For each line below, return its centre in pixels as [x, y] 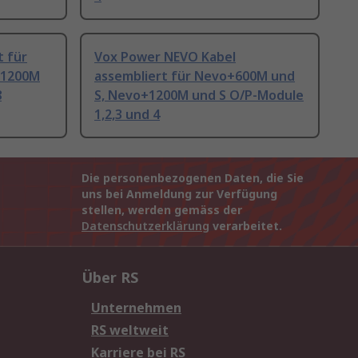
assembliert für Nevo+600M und [195, 76]
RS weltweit [130, 330]
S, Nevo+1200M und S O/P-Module [199, 95]
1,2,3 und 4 [127, 115]
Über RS [110, 278]
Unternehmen [136, 308]
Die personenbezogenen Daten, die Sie [193, 178]
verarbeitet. [246, 226]
